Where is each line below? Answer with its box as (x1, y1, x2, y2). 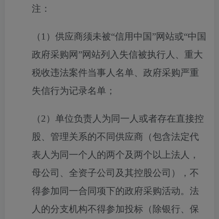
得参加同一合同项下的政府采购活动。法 (32, 186, 199, 196)
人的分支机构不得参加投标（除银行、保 (32, 204, 199, 214)
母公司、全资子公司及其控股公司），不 (32, 168, 199, 178)
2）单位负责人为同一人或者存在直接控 (41, 113, 204, 124)
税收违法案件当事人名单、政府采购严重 (32, 67, 199, 78)
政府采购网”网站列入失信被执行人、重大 (32, 49, 203, 60)
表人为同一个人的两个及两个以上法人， (32, 150, 199, 160)
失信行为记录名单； (32, 86, 115, 96)
